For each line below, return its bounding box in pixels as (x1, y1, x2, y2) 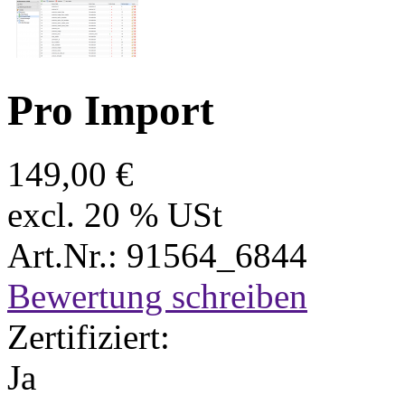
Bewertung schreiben (7, 277, 307, 316)
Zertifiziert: (7, 317, 170, 357)
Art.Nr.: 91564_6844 (7, 236, 307, 276)
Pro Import (7, 86, 214, 134)
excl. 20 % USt (7, 195, 222, 235)
